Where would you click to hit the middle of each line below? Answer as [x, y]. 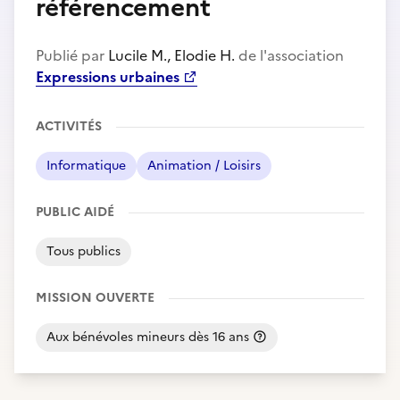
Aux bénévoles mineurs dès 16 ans [150, 337]
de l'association [289, 55]
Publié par [72, 55]
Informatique [86, 166]
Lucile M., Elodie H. [171, 55]
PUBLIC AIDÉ [75, 212]
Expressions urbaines [109, 77]
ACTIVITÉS [69, 126]
